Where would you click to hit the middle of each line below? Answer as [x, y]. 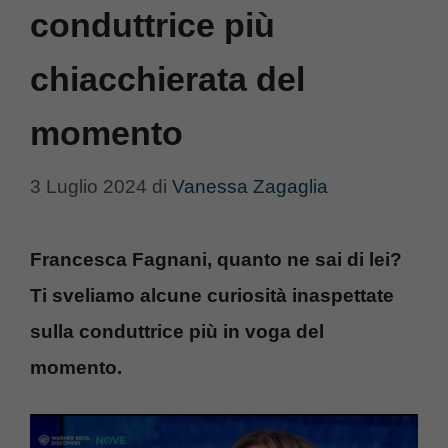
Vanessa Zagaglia [250, 186]
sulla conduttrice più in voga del [177, 331]
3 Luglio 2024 [88, 186]
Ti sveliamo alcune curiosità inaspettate [212, 295]
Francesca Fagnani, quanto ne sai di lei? [216, 259]
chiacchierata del [167, 79]
